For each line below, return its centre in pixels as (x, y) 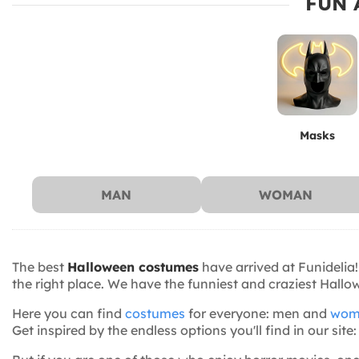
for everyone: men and (258, 313)
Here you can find (69, 313)
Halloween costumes (133, 266)
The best (40, 266)
